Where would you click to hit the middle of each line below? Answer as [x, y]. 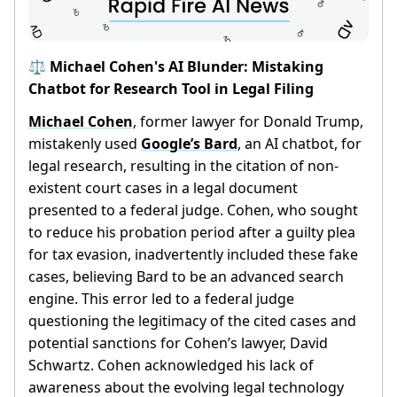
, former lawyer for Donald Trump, [248, 122]
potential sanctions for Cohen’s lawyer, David [178, 343]
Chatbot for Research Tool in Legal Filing [171, 89]
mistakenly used [85, 144]
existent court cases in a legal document [163, 188]
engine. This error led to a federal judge [161, 299]
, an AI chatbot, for [300, 144]
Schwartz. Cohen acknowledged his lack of [171, 366]
